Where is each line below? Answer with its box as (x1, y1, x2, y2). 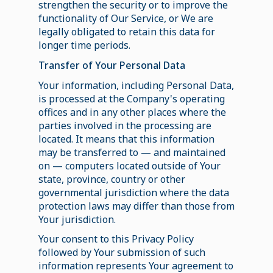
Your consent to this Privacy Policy (38, 232, 194, 246)
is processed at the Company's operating (38, 91, 225, 105)
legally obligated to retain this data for (38, 24, 215, 38)
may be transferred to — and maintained (38, 145, 225, 159)
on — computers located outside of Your (38, 158, 221, 172)
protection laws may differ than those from (38, 199, 235, 213)
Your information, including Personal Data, (38, 78, 234, 92)
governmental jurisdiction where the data (38, 185, 229, 199)
